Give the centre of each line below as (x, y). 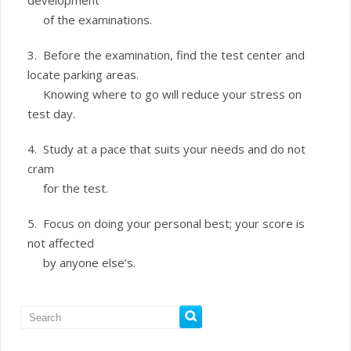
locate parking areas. (83, 74)
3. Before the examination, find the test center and (166, 55)
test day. (51, 114)
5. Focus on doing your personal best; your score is (166, 223)
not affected (61, 243)
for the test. (68, 188)
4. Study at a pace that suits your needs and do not (166, 149)
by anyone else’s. (81, 262)
